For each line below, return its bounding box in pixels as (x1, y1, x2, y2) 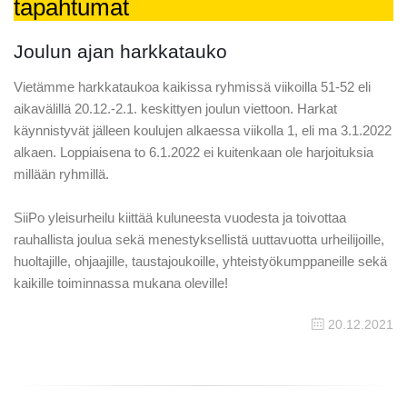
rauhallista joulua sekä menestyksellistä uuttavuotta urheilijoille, (14, 232, 384, 247)
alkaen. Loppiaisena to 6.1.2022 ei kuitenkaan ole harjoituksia (14, 144, 373, 160)
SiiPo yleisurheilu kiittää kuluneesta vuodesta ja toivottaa (14, 210, 346, 225)
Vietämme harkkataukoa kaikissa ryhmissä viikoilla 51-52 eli (14, 79, 371, 94)
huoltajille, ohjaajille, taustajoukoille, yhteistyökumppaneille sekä (14, 253, 387, 269)
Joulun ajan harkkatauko (14, 41, 227, 62)
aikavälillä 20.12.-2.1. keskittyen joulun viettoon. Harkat (14, 101, 337, 116)
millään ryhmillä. (14, 166, 109, 182)
